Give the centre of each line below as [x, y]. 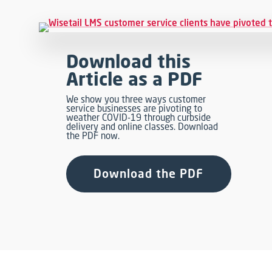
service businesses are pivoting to [134, 108]
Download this [129, 61]
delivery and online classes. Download [142, 126]
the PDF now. [93, 135]
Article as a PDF [134, 79]
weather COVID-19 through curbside [139, 117]
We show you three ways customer [136, 99]
